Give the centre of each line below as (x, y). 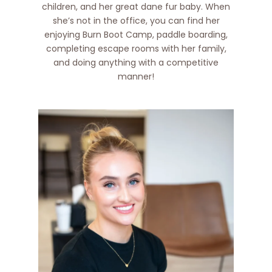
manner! (136, 76)
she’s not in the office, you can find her (136, 20)
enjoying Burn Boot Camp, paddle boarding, (136, 34)
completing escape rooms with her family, (136, 48)
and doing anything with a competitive (136, 62)
